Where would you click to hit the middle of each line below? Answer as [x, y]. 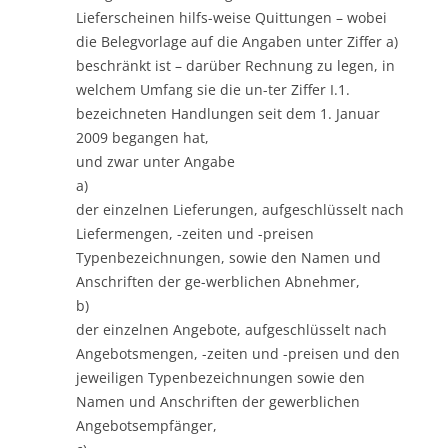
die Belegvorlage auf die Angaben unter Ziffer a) [237, 41]
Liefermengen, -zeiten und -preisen [195, 233]
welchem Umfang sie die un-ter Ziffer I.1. [213, 89]
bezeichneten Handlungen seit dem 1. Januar [228, 113]
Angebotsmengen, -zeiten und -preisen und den [238, 353]
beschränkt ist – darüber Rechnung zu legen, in [235, 65]
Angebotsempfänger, [146, 425]
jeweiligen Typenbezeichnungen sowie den [220, 377]
